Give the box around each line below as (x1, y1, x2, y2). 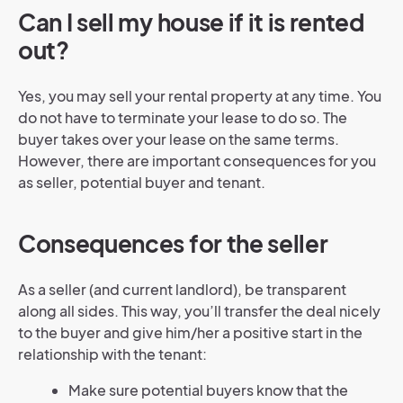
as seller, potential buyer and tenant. (18, 173, 265, 192)
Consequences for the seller (18, 228, 328, 258)
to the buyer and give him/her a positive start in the (18, 323, 363, 342)
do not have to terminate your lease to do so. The (18, 108, 347, 127)
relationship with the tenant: (18, 345, 207, 363)
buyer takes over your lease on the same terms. (18, 130, 339, 148)
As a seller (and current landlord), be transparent (18, 280, 346, 299)
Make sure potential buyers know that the (68, 381, 348, 399)
